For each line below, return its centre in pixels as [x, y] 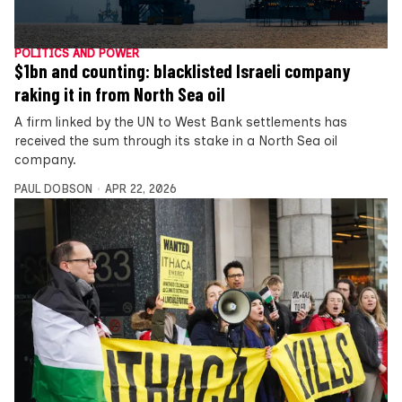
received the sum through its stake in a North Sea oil [176, 140]
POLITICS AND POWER [77, 53]
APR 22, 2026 [140, 188]
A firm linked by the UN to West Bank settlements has [181, 122]
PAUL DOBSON [53, 188]
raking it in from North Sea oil [120, 94]
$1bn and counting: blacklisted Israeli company [182, 70]
